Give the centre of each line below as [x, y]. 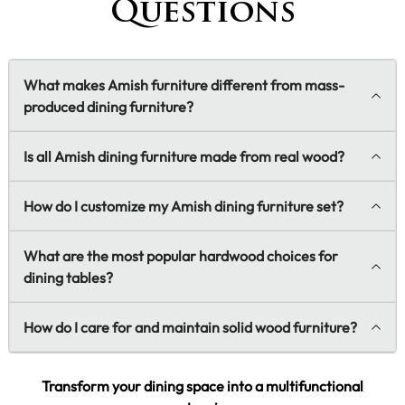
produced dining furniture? [108, 107]
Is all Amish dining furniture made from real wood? [184, 157]
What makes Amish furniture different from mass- [184, 85]
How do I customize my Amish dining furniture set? [184, 207]
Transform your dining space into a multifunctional [202, 386]
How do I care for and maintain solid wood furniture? [190, 328]
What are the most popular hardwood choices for [181, 256]
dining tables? [68, 278]
